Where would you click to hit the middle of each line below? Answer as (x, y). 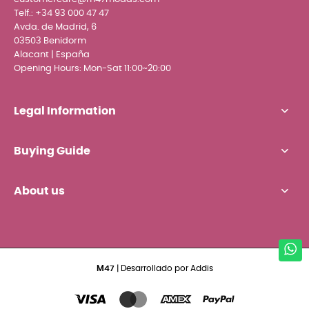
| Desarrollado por (152, 268)
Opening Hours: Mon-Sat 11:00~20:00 (92, 68)
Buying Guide (52, 151)
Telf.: (24, 13)
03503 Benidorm (50, 41)
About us (39, 191)
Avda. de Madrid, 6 (55, 27)
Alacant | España (52, 54)
